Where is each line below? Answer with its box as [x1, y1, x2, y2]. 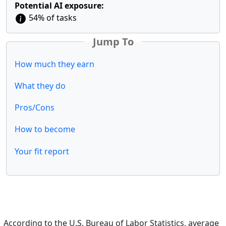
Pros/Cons [15, 102, 54, 114]
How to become [15, 124, 75, 135]
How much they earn [15, 58, 94, 70]
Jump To [92, 34, 134, 48]
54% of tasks [27, 12, 77, 24]
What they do [15, 80, 66, 92]
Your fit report [15, 145, 69, 157]
